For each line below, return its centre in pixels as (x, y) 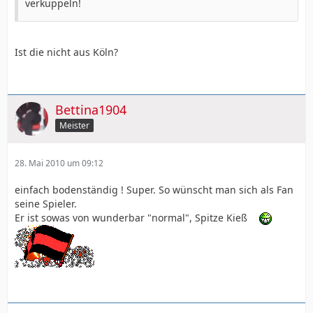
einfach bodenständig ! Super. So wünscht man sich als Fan (154, 189)
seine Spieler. (46, 203)
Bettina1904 (91, 109)
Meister (74, 126)
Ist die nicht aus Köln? (66, 52)
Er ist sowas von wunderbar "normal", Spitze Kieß (132, 217)
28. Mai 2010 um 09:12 (59, 163)
